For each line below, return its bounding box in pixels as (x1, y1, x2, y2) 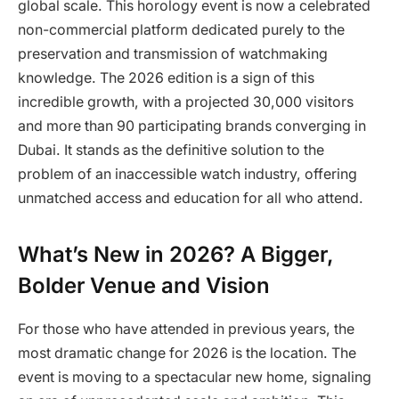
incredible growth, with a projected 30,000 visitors (18, 93, 354, 110)
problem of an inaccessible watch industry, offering (18, 165, 357, 183)
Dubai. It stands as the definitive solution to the (18, 141, 324, 159)
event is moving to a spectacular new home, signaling (18, 368, 371, 386)
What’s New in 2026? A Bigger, (18, 241, 334, 268)
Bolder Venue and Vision (18, 273, 270, 299)
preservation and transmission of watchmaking (18, 45, 328, 62)
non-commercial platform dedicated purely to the (18, 20, 345, 38)
